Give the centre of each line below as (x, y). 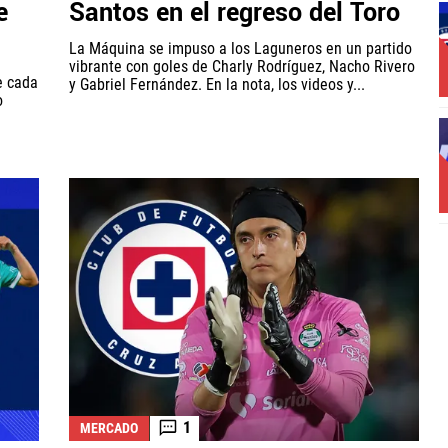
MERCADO (109, 427)
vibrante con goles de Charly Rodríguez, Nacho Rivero (242, 67)
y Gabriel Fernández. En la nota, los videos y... (217, 85)
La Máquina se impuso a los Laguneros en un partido (240, 49)
